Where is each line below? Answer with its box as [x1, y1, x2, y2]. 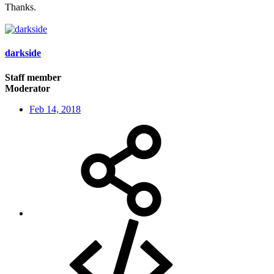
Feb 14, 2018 [29, 103, 81, 114]
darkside [5, 48, 41, 59]
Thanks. [5, 2, 36, 13]
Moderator [5, 83, 50, 94]
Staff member [5, 72, 61, 83]
